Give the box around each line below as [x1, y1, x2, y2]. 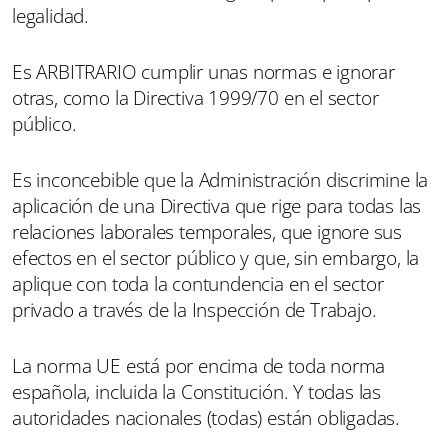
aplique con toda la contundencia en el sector [12, 271, 384, 298]
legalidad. [12, 3, 90, 30]
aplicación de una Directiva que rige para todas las [12, 193, 422, 220]
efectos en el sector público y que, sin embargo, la [12, 245, 420, 272]
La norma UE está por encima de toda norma [12, 353, 386, 380]
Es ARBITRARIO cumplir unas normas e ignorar [12, 59, 395, 86]
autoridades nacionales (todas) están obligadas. [12, 405, 401, 432]
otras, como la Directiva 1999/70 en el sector [12, 85, 379, 112]
